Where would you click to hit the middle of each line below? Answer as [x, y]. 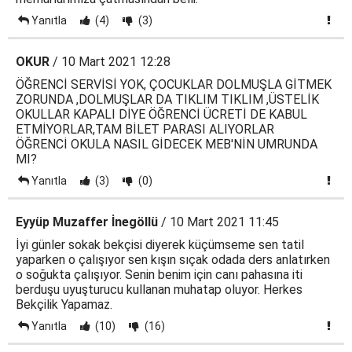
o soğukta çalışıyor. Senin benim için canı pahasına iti [159, 275]
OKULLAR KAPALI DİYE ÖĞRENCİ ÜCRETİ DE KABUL [161, 114]
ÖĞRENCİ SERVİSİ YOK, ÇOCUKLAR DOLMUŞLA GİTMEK [174, 84]
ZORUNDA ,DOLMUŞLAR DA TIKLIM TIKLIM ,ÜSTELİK [167, 99]
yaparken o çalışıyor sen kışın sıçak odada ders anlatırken [173, 260]
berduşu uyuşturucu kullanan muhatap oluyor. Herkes [159, 290]
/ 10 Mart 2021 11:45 [218, 222]
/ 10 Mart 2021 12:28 [110, 62]
